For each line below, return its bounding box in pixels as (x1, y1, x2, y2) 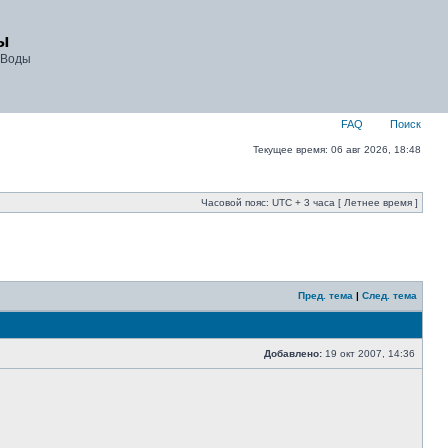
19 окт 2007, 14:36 (322, 348, 418, 359)
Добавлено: (264, 348, 322, 359)
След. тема (362, 290, 417, 301)
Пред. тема (298, 290, 353, 301)
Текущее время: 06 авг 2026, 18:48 (253, 144, 421, 155)
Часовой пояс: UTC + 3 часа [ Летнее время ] (201, 197, 418, 208)
